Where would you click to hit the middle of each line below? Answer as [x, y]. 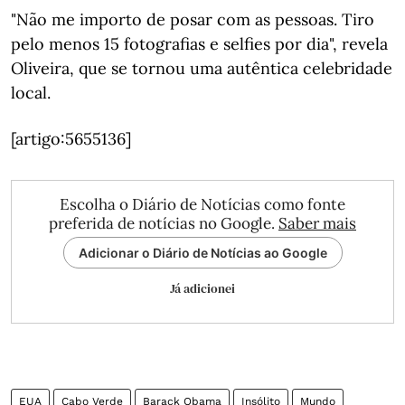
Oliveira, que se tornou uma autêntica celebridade [202, 68]
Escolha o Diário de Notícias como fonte [202, 204]
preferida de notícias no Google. [164, 223]
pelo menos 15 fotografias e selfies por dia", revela [199, 44]
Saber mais [317, 223]
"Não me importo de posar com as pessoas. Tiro [193, 19]
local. [31, 93]
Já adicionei [202, 288]
